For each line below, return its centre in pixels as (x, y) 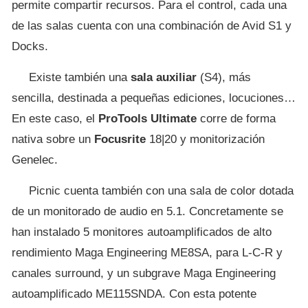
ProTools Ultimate (147, 119)
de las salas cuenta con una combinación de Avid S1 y (152, 26)
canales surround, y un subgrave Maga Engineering (144, 274)
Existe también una (80, 78)
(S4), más (224, 78)
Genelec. (35, 160)
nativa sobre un (53, 140)
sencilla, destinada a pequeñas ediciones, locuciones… (154, 98)
